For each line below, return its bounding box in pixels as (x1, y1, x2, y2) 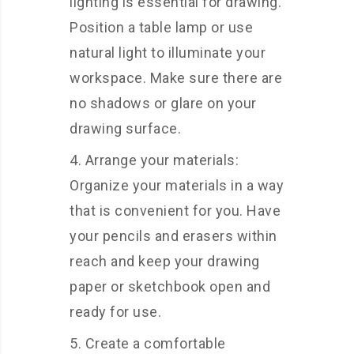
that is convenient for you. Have (70, 202, 281, 220)
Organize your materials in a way (70, 177, 284, 194)
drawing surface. (70, 120, 181, 137)
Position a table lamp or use (70, 19, 253, 36)
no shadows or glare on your (70, 95, 257, 112)
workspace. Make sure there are (70, 70, 282, 87)
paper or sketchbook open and (70, 278, 270, 296)
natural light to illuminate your (70, 44, 265, 62)
